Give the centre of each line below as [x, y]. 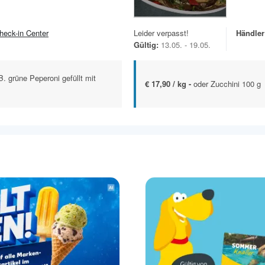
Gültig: [146, 45]
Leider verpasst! [161, 33]
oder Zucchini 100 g [227, 84]
